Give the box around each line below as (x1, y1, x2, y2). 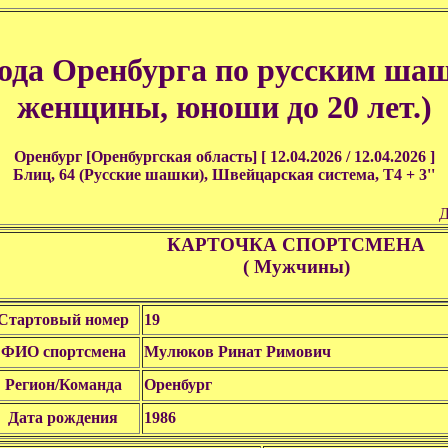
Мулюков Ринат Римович (144, 343, 331, 360)
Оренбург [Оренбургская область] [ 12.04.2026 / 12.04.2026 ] (13, 147, 435, 165)
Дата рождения (8, 409, 118, 426)
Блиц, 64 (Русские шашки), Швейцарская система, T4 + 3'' (13, 165, 435, 183)
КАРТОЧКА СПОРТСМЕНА (167, 234, 425, 255)
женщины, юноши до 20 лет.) (16, 89, 432, 126)
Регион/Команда (4, 376, 122, 393)
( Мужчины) (242, 256, 350, 277)
